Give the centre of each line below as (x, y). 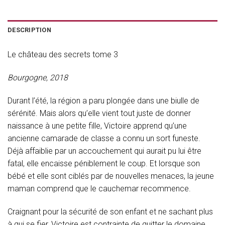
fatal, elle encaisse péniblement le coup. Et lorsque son (104, 163)
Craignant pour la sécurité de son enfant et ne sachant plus (110, 211)
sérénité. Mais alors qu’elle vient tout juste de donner (99, 113)
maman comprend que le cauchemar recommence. (99, 188)
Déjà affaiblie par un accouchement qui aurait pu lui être (104, 151)
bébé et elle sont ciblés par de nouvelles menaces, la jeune (111, 176)
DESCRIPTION (29, 30)
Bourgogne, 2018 (38, 78)
